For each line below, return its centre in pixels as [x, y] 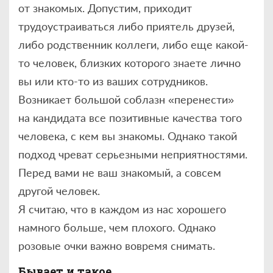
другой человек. [59, 191]
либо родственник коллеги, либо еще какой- [133, 45]
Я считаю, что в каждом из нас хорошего [122, 209]
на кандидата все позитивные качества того [130, 118]
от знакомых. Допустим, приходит [105, 8]
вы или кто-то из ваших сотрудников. [113, 81]
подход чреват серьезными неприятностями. [133, 154]
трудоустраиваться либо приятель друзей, [126, 27]
